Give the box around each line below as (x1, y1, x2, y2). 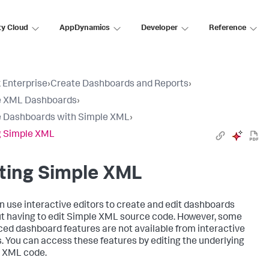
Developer (141, 24, 178, 32)
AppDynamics (59, 24, 110, 32)
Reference (209, 24, 246, 32)
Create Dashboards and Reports (50, 80, 189, 89)
